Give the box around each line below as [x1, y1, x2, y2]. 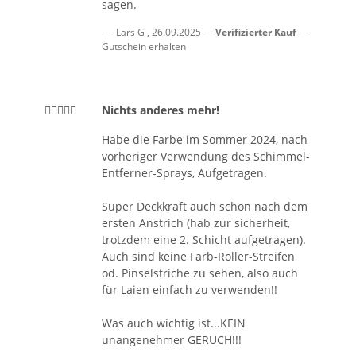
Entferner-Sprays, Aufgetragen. [102, 164, 267, 180]
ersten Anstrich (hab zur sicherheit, [102, 215, 290, 230]
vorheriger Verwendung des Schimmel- [102, 148, 310, 164]
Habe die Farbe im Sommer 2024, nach [102, 131, 308, 147]
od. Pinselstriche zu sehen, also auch [102, 265, 298, 281]
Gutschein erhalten [102, 39, 186, 53]
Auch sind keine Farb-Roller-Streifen [102, 248, 295, 264]
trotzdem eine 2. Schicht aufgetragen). [102, 231, 306, 247]
